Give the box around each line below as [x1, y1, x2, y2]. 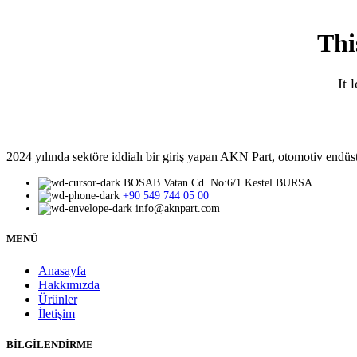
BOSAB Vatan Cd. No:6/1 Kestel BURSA [124, 177, 312, 190]
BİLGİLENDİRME [6, 338, 93, 351]
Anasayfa [38, 263, 86, 277]
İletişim [38, 306, 75, 320]
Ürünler [38, 292, 77, 306]
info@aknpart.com [135, 202, 220, 215]
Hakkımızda [38, 277, 100, 292]
